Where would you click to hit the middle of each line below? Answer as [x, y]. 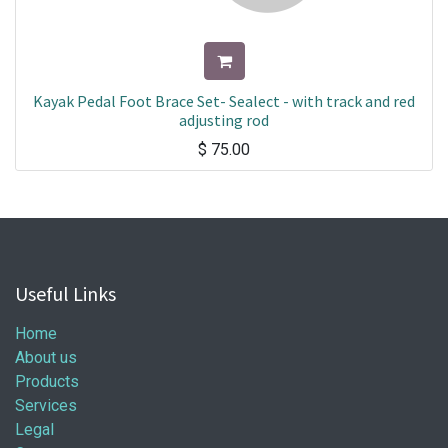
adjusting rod [224, 120]
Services [46, 405]
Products [47, 381]
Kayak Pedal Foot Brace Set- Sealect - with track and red [224, 101]
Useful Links [65, 293]
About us [46, 357]
